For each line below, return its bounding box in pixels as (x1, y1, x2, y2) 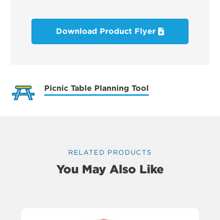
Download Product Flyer (56, 27, 158, 36)
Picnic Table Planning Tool (44, 83, 149, 93)
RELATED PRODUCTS (68, 148, 152, 157)
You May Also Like (56, 162, 164, 176)
